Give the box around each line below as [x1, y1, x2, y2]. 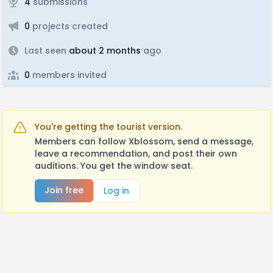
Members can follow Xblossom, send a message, [35, 135, 253, 147]
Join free [44, 184, 83, 196]
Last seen [24, 44, 66, 57]
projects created [30, 20, 108, 32]
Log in [104, 185, 129, 197]
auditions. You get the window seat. [35, 160, 193, 172]
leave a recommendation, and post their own [35, 147, 237, 160]
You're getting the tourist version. [35, 121, 182, 133]
